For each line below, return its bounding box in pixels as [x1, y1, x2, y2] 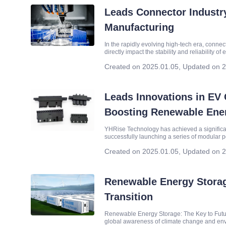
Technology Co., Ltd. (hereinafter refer [104, 56, 208, 63]
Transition [104, 191, 153, 202]
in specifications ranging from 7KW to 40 [104, 141, 214, 148]
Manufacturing [104, 22, 174, 33]
